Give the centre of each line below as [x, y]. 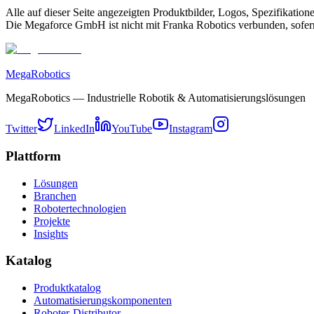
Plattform [33, 156]
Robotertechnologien [80, 208]
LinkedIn [74, 129]
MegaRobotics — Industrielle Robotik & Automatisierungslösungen [156, 98]
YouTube [132, 129]
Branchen [55, 196]
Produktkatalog [67, 287]
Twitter [21, 129]
